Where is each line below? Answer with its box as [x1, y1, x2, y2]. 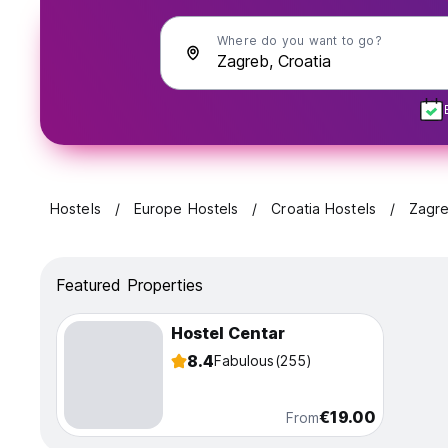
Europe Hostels [133, 200, 239, 218]
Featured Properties [56, 275, 203, 296]
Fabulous [213, 352, 275, 370]
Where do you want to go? [217, 33, 382, 48]
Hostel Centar [170, 323, 285, 344]
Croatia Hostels [271, 200, 376, 218]
